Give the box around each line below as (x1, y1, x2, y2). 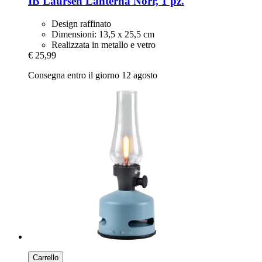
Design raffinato (51, 19, 111, 29)
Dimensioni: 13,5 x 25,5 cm (51, 29, 154, 39)
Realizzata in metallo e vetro (51, 40, 156, 50)
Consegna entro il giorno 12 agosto (28, 70, 157, 80)
